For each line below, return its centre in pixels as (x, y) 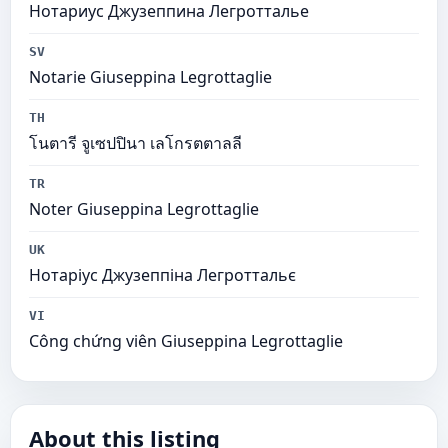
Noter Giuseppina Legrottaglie (144, 209)
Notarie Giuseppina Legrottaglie (150, 77)
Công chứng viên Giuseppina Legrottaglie (186, 341)
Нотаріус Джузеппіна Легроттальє (162, 275)
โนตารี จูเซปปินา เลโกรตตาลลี (135, 143)
